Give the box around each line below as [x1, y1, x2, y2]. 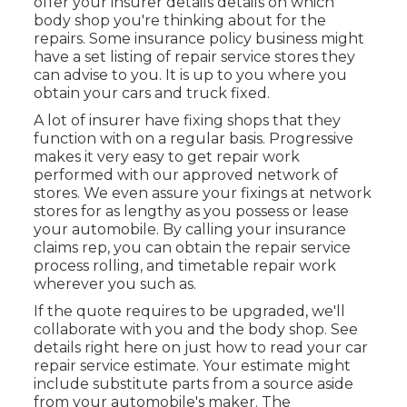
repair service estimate [33, 357, 196, 375]
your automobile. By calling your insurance [33, 221, 346, 239]
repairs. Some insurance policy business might [33, 30, 364, 48]
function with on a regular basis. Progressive [33, 130, 353, 148]
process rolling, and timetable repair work [33, 257, 336, 275]
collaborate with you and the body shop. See [33, 321, 358, 339]
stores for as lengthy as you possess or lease [33, 203, 349, 221]
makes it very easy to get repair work [33, 148, 300, 166]
